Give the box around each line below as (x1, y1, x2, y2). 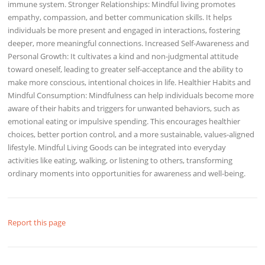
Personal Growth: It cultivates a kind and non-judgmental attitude (8, 50, 239, 62)
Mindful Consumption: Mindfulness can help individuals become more (8, 89, 254, 101)
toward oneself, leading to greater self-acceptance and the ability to (8, 63, 244, 75)
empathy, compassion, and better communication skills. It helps (8, 11, 232, 22)
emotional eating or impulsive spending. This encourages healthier (8, 115, 241, 127)
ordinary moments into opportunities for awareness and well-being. (8, 167, 246, 179)
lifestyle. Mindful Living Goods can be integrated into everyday (8, 141, 227, 153)
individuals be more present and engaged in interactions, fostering (8, 24, 241, 35)
